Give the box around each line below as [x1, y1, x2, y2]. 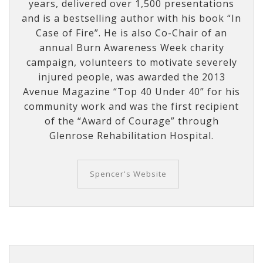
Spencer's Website [89, 168, 167, 179]
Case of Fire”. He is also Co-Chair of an [36, 26, 227, 39]
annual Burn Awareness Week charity [39, 41, 224, 54]
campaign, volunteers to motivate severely [26, 55, 237, 69]
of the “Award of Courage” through [44, 114, 219, 127]
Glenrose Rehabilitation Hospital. [49, 129, 214, 142]
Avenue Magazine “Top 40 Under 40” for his [23, 85, 240, 98]
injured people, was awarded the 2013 [38, 70, 225, 83]
